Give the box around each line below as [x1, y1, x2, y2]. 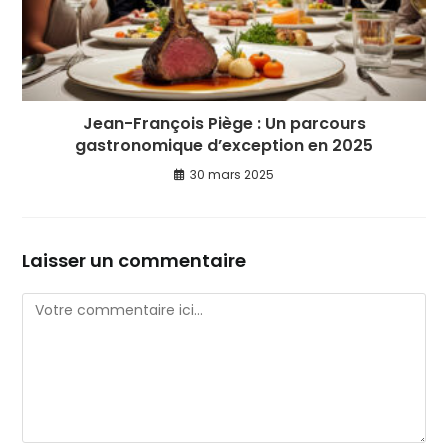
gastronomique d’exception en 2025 [75, 133, 373, 157]
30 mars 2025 [190, 165, 274, 183]
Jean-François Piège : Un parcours [82, 111, 366, 135]
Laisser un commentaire [22, 247, 247, 273]
